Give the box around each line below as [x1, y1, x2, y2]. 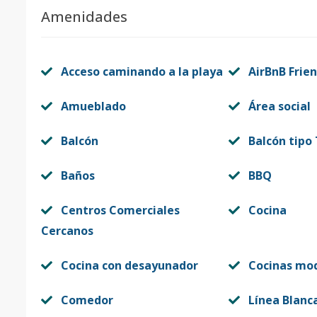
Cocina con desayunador [61, 258, 198, 273]
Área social [248, 98, 311, 114]
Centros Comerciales [61, 202, 180, 218]
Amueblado [61, 98, 126, 114]
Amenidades [41, 7, 127, 26]
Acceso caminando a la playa [61, 64, 223, 79]
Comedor [61, 292, 113, 308]
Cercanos [41, 223, 93, 238]
